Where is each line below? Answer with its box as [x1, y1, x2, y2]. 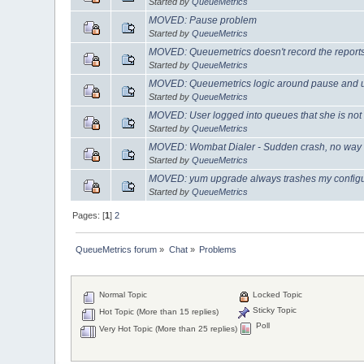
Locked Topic [250, 290, 303, 300]
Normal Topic [97, 290, 148, 300]
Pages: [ [72, 210, 106, 220]
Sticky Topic [250, 305, 297, 315]
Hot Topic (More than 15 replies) [97, 307, 219, 317]
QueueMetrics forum [76, 244, 158, 254]
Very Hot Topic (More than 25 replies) [97, 324, 238, 334]
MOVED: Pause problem [149, 14, 258, 26]
